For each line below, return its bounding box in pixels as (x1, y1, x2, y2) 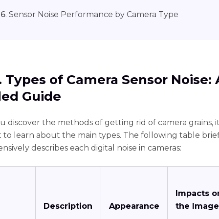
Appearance (109, 201, 159, 211)
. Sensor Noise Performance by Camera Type (5, 10, 178, 20)
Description (44, 201, 92, 211)
